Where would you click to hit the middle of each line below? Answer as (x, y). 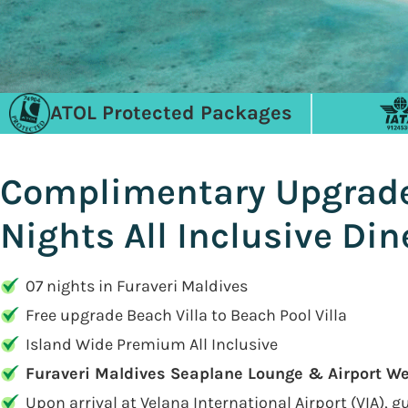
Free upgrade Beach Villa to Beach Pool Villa (186, 315)
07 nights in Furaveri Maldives (137, 286)
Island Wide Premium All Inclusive (152, 344)
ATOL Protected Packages (171, 113)
